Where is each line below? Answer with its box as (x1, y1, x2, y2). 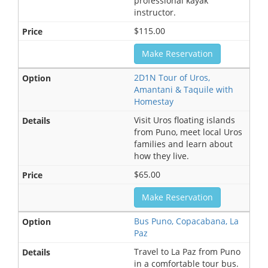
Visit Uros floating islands (134, 114, 235, 126)
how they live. (134, 150, 189, 162)
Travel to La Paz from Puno (134, 245, 240, 257)
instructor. (134, 6, 176, 18)
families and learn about (134, 138, 233, 150)
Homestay (134, 95, 173, 107)
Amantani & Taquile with (134, 83, 233, 95)
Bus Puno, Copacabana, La (134, 215, 239, 227)
